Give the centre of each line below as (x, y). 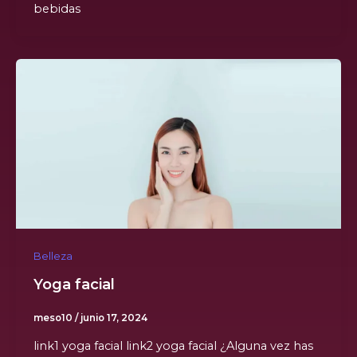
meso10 (54, 318)
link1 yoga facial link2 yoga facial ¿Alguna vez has (173, 346)
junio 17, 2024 (114, 318)
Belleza (53, 256)
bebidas (57, 9)
